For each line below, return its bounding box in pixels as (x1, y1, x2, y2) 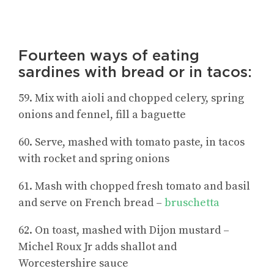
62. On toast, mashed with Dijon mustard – (18, 223, 229, 238)
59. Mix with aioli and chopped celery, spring (18, 91, 244, 106)
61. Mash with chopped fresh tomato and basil (18, 179, 250, 194)
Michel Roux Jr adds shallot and (18, 240, 177, 254)
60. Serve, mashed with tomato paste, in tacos (18, 135, 245, 150)
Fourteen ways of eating (18, 46, 199, 65)
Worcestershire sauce (18, 256, 128, 271)
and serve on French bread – (18, 196, 165, 210)
